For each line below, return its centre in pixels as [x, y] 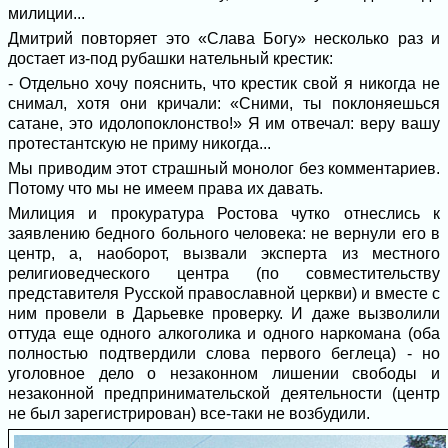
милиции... [46, 13]
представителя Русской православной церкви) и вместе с [224, 293]
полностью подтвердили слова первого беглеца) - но [224, 353]
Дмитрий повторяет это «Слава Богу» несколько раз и [224, 38]
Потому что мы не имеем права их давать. [165, 188]
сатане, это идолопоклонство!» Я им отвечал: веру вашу [224, 123]
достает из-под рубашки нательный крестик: [170, 58]
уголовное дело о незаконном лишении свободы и [224, 373]
